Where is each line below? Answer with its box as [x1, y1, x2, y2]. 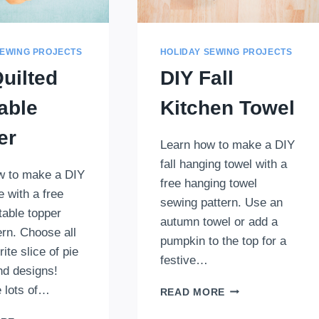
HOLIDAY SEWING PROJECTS [159, 46, 293, 57]
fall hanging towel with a [159, 157, 287, 171]
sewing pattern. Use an [159, 195, 283, 209]
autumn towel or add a [159, 214, 278, 229]
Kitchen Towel [159, 96, 295, 119]
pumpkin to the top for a [159, 234, 286, 248]
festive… [159, 253, 208, 267]
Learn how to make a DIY [159, 137, 295, 152]
